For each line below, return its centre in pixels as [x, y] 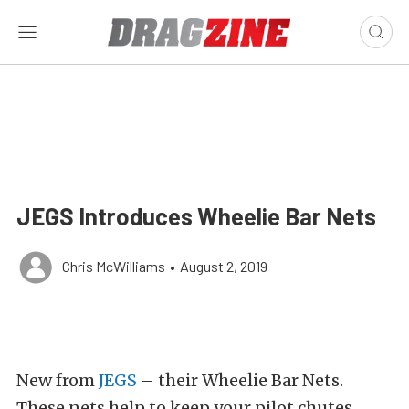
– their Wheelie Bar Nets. [240, 380]
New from [58, 380]
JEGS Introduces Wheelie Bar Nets [196, 216]
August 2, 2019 [224, 266]
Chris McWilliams [114, 266]
